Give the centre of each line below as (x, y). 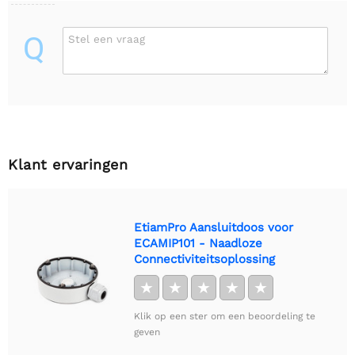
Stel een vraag (107, 38)
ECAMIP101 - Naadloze (198, 243)
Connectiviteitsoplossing (204, 259)
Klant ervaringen (68, 164)
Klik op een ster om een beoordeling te (225, 316)
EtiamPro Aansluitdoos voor (214, 227)
